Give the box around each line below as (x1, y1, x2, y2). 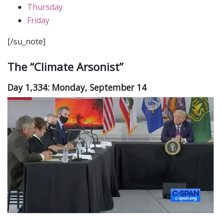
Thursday (27, 1, 63, 12)
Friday (27, 14, 49, 26)
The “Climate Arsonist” (7, 59, 123, 74)
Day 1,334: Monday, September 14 (7, 81, 147, 94)
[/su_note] (7, 36, 45, 47)
